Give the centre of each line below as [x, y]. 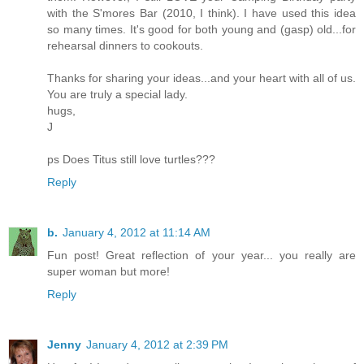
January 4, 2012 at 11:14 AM [136, 232]
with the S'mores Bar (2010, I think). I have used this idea [201, 13]
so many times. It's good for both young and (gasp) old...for [201, 29]
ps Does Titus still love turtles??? [131, 159]
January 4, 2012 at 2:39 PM [157, 344]
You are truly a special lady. [117, 94]
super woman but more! [108, 271]
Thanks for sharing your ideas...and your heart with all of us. [201, 78]
